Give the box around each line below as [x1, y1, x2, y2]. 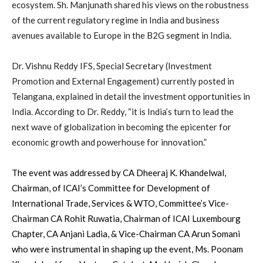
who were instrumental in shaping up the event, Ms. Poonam [12, 243, 243, 254]
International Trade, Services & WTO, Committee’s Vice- [12, 197, 229, 208]
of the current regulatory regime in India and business [12, 14, 220, 25]
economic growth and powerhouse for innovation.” [12, 136, 207, 147]
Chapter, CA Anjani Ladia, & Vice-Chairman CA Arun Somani [12, 228, 240, 239]
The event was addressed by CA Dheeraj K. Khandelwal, [12, 167, 226, 178]
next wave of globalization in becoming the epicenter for [12, 121, 231, 132]
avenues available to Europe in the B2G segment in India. [12, 29, 231, 41]
